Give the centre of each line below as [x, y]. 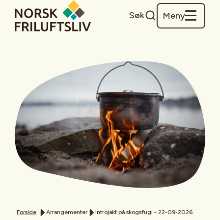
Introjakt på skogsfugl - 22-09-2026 [144, 212]
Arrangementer [67, 212]
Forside [27, 212]
